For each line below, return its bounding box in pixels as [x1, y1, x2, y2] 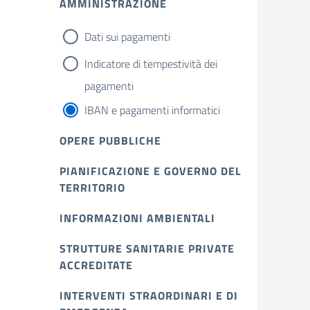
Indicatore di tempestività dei [84, 55, 217, 72]
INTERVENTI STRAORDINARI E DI [60, 287, 238, 304]
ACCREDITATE [60, 257, 133, 273]
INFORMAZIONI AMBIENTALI [60, 210, 215, 226]
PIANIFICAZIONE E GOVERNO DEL [60, 163, 241, 179]
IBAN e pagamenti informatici [84, 102, 220, 118]
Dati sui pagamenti [84, 28, 170, 45]
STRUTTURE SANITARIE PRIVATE [60, 240, 235, 257]
